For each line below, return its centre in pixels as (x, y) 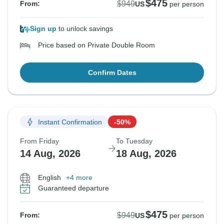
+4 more (79, 178)
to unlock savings (85, 29)
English (49, 178)
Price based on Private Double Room (96, 45)
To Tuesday (134, 141)
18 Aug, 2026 (146, 154)
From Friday (39, 141)
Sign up (43, 29)
